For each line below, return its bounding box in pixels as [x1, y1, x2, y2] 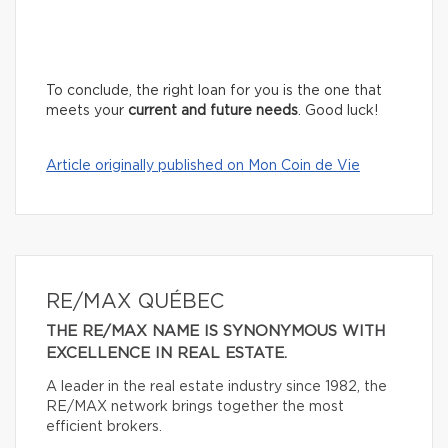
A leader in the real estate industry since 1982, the [46, 379, 387, 394]
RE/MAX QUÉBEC [46, 291, 224, 312]
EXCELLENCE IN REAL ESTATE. [46, 345, 287, 361]
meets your [46, 103, 128, 118]
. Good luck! [298, 103, 378, 118]
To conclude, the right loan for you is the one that [46, 83, 382, 98]
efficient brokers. [46, 419, 162, 434]
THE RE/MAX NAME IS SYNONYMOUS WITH [46, 323, 385, 339]
